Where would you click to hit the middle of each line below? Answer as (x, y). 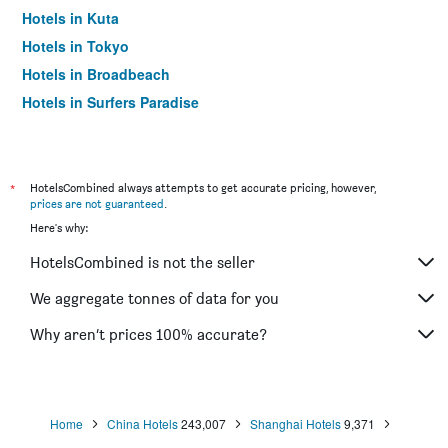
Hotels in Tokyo (75, 46)
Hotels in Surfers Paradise (110, 102)
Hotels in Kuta (70, 18)
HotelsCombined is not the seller (142, 262)
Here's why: (59, 227)
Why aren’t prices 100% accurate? (148, 334)
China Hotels (142, 423)
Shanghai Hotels (295, 423)
